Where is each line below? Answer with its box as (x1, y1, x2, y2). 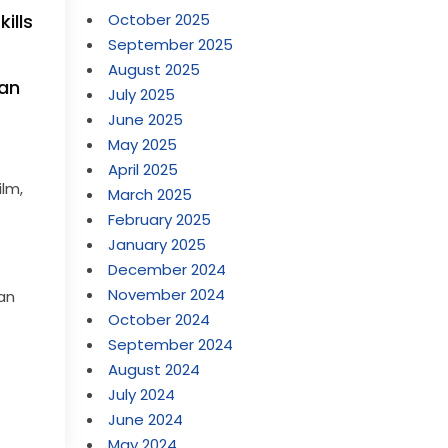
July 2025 (108, 84, 176, 105)
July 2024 (108, 384, 176, 405)
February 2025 (108, 209, 212, 230)
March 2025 (108, 184, 193, 205)
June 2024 (108, 409, 184, 430)
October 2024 (108, 309, 211, 330)
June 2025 (108, 109, 184, 130)
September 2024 (108, 334, 234, 355)
